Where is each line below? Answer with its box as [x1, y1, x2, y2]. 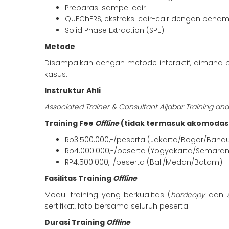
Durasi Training [44, 217, 106, 228]
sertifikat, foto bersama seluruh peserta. [44, 201, 190, 212]
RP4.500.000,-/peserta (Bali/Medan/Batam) [65, 157, 222, 168]
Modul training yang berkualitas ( [44, 190, 171, 200]
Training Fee [44, 118, 95, 129]
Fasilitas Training [44, 173, 113, 184]
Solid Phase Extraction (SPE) [65, 25, 164, 36]
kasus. [44, 69, 67, 80]
